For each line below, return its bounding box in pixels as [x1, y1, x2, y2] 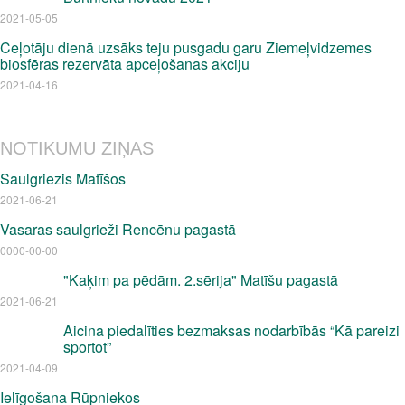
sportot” [63, 336, 111, 357]
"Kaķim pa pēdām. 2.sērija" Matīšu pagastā [63, 269, 338, 290]
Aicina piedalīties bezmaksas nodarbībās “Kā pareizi [63, 320, 400, 341]
